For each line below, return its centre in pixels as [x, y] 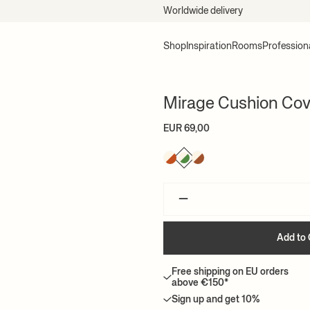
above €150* [200, 283]
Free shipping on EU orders [230, 272]
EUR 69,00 [186, 129]
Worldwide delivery [203, 11]
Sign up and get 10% [216, 300]
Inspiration [209, 46]
